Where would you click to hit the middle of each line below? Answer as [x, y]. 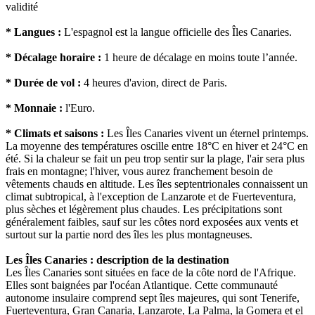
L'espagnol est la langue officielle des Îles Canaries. [176, 32]
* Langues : [33, 32]
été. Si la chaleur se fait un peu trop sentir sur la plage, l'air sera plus [155, 159]
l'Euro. [79, 108]
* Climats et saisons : [55, 134]
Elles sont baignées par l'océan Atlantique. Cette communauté [142, 285]
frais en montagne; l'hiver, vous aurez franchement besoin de [139, 172]
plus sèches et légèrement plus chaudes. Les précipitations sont [144, 210]
